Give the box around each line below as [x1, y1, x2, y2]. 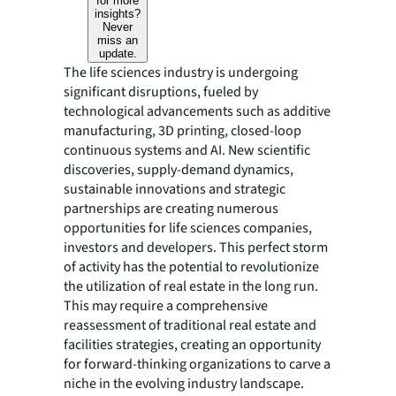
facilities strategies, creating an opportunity [64, 335, 321, 354]
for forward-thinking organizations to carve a [64, 354, 331, 374]
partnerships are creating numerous [64, 199, 278, 218]
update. [98, 47, 137, 60]
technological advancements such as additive [64, 102, 331, 121]
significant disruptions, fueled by [64, 82, 258, 102]
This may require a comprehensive [64, 296, 268, 316]
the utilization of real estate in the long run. [64, 277, 318, 296]
